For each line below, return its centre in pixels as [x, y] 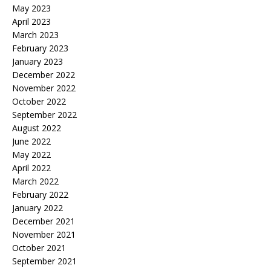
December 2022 [44, 75]
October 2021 [39, 248]
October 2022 [39, 102]
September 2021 [44, 261]
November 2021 [44, 235]
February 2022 [40, 195]
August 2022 [37, 128]
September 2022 [44, 115]
